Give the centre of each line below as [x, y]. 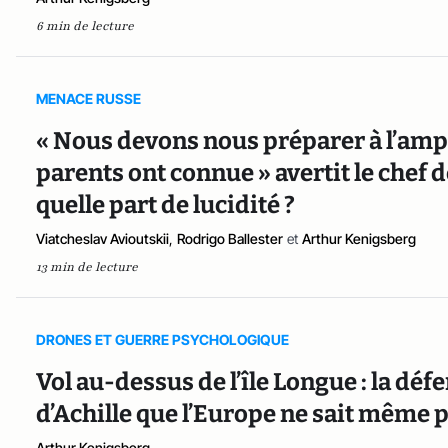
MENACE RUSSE [88, 98]
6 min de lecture [85, 26]
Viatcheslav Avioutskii [102, 238]
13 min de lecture [87, 267]
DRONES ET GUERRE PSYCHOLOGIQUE [162, 339]
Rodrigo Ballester [230, 238]
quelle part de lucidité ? [165, 205]
